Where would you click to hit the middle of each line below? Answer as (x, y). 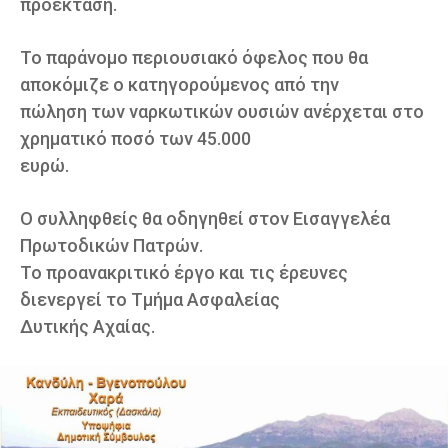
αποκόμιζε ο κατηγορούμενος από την (179, 84)
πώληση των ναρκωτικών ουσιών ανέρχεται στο (222, 111)
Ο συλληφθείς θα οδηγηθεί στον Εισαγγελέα (205, 218)
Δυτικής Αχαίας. (87, 326)
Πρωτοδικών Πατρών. (111, 245)
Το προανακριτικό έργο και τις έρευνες (184, 272)
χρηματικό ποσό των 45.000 (135, 138)
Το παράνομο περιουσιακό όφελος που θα (194, 57)
